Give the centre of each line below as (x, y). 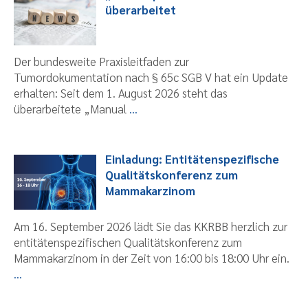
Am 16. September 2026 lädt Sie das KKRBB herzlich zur (151, 227)
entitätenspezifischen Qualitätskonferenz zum (128, 242)
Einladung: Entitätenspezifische (192, 159)
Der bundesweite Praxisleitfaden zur (101, 62)
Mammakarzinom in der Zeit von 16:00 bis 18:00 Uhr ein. (152, 258)
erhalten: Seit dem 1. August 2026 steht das (121, 93)
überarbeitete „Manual (71, 109)
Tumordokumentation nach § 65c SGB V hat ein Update (151, 77)
